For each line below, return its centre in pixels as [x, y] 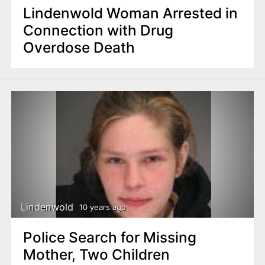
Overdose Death [79, 48]
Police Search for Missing [109, 237]
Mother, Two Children [96, 255]
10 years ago [102, 207]
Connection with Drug [98, 30]
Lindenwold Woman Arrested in [130, 13]
